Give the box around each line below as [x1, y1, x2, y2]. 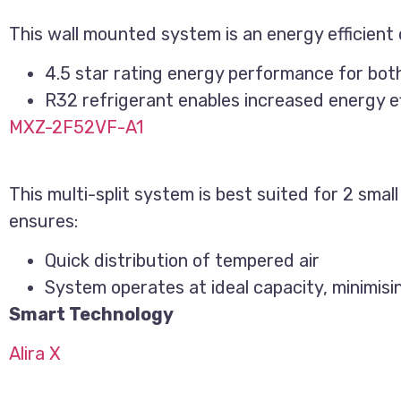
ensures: [9, 209, 78, 232]
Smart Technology [9, 303, 174, 326]
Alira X [9, 343, 61, 365]
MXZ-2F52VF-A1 [9, 116, 143, 139]
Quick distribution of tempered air [45, 250, 320, 272]
